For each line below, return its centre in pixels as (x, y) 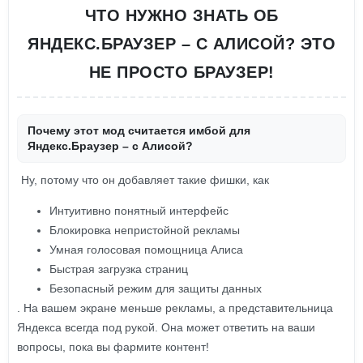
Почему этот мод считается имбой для (139, 130)
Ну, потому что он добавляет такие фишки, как (145, 180)
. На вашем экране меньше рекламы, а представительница (175, 308)
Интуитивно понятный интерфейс (139, 211)
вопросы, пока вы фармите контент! (113, 347)
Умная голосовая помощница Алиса (146, 250)
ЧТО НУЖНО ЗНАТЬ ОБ (181, 15)
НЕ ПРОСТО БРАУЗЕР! (181, 72)
